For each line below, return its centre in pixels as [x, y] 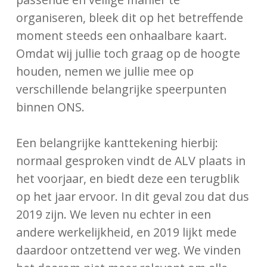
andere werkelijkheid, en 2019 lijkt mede [127, 232]
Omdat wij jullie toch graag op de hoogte [128, 54]
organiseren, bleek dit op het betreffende [130, 18]
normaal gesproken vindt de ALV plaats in [131, 160]
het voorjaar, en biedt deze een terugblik [128, 178]
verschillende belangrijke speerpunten [122, 89]
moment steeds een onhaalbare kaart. [122, 36]
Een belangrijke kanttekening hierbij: [117, 142]
